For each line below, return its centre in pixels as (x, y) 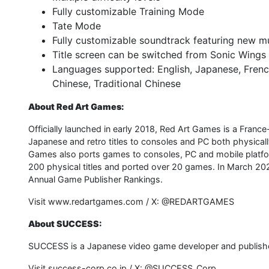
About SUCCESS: (65, 224)
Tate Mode (77, 26)
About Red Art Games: (76, 107)
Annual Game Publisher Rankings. (95, 180)
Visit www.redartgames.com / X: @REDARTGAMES (131, 202)
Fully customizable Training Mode (128, 12)
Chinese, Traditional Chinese (116, 84)
